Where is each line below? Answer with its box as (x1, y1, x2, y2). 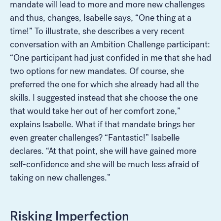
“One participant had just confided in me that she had (10, 52, 211, 63)
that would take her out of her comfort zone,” (10, 105, 181, 116)
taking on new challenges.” (10, 172, 110, 183)
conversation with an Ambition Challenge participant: (10, 38, 210, 50)
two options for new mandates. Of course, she (10, 65, 184, 76)
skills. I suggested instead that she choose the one (10, 92, 198, 103)
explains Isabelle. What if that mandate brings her (10, 118, 195, 130)
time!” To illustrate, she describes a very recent (10, 25, 184, 37)
